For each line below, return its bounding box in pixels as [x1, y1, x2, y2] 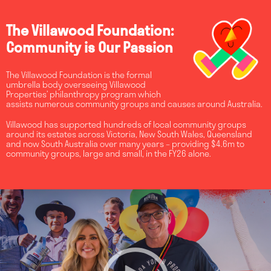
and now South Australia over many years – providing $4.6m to [6, 137, 244, 150]
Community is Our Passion [6, 36, 173, 59]
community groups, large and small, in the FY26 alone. [6, 146, 211, 160]
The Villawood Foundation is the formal [6, 68, 152, 81]
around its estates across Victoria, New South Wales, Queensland [6, 127, 252, 140]
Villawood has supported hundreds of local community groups [6, 117, 246, 131]
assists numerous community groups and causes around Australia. [6, 97, 263, 110]
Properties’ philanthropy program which [6, 87, 161, 100]
